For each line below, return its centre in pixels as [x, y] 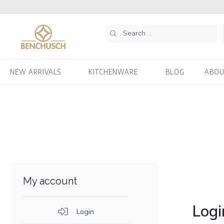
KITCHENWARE [113, 71]
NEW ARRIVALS [35, 71]
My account [50, 181]
